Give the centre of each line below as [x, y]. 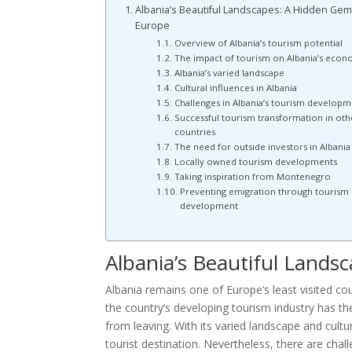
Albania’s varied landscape [229, 73]
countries [194, 132]
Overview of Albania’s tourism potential [258, 43]
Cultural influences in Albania [235, 88]
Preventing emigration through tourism [264, 192]
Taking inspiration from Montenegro [252, 177]
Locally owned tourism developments [255, 162]
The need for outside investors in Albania [262, 147]
